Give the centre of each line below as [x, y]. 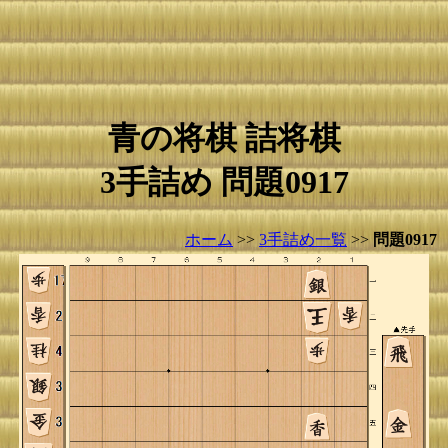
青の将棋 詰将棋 [224, 138]
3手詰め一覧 [303, 239]
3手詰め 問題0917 [224, 182]
